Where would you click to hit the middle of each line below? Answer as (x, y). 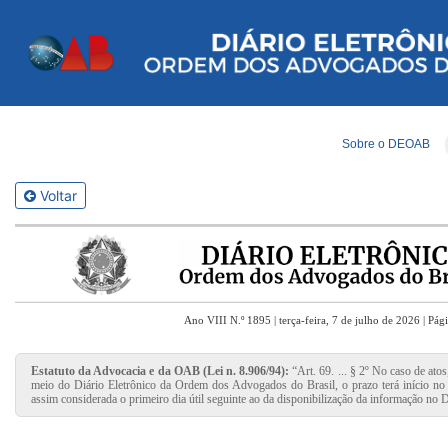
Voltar (56, 196)
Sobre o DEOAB (386, 144)
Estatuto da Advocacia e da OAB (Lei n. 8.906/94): (160, 370)
